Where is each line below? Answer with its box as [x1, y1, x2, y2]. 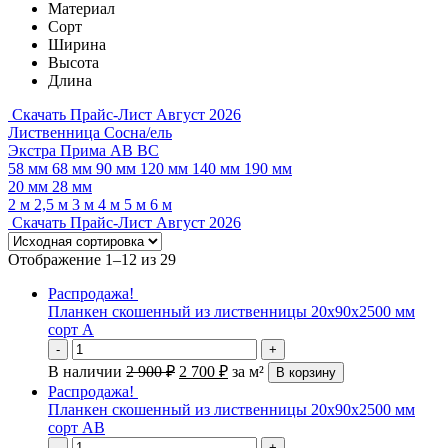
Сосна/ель [104, 124, 172, 141]
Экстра [8, 142, 60, 159]
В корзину [276, 365, 336, 380]
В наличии [48, 363, 122, 380]
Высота [48, 54, 99, 71]
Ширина [48, 36, 106, 53]
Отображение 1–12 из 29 [8, 251, 176, 268]
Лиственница [8, 124, 104, 141]
